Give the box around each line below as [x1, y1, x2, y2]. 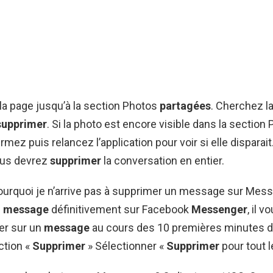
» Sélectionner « [85, 239, 166, 252]
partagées [160, 99, 211, 112]
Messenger [191, 202, 247, 216]
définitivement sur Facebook [49, 202, 191, 216]
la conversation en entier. [101, 154, 224, 167]
